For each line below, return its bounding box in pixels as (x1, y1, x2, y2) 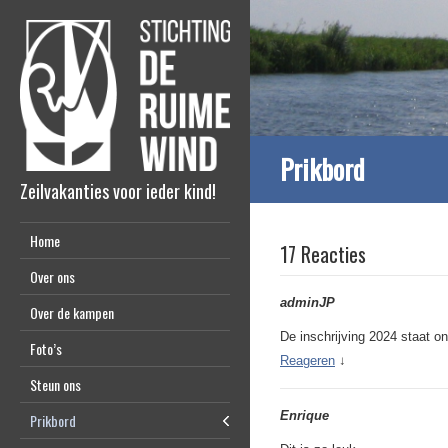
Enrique (280, 407, 329, 423)
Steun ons (30, 373, 81, 395)
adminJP (280, 294, 335, 310)
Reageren (280, 352, 335, 368)
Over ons (30, 265, 75, 287)
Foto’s (30, 337, 62, 359)
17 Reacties (280, 238, 366, 269)
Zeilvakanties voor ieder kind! (20, 177, 216, 204)
